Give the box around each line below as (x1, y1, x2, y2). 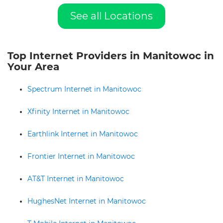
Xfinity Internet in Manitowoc (27, 107, 129, 116)
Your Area (7, 61, 59, 73)
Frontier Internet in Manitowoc (27, 152, 135, 161)
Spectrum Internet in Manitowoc (27, 85, 141, 94)
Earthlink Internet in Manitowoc (27, 129, 138, 138)
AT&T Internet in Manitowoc (27, 174, 124, 183)
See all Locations (70, 10, 153, 22)
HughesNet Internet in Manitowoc (27, 197, 146, 206)
